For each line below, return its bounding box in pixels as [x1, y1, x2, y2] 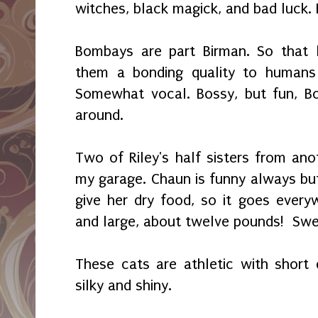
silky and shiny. [75, 277, 176, 295]
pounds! [234, 213, 292, 231]
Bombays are [75, 43, 170, 60]
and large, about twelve [75, 213, 234, 231]
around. [75, 106, 128, 124]
